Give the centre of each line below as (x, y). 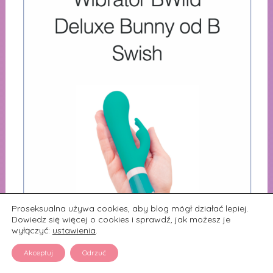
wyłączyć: (32, 230)
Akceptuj (38, 253)
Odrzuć (94, 253)
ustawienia (74, 230)
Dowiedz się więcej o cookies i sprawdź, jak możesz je (121, 219)
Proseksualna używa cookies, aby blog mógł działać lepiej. (130, 208)
